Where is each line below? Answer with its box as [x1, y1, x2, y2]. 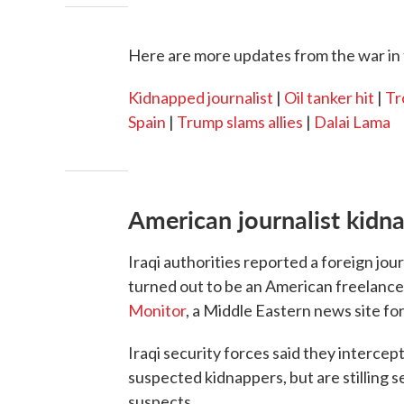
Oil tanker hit [284, 87, 374, 107]
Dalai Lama [314, 112, 390, 132]
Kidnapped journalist [128, 87, 273, 107]
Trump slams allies [177, 112, 303, 132]
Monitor [128, 300, 186, 320]
